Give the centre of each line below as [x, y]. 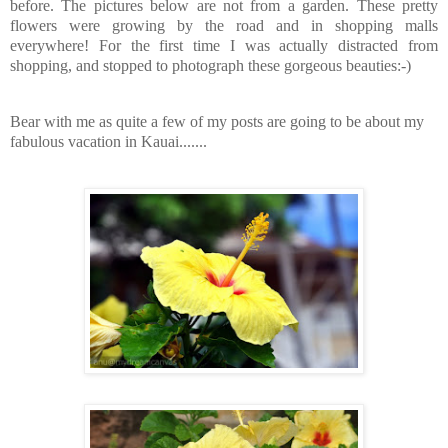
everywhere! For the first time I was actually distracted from [224, 46]
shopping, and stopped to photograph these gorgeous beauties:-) [210, 66]
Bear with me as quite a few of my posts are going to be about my [217, 121]
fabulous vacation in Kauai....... [108, 141]
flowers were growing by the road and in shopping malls [224, 26]
